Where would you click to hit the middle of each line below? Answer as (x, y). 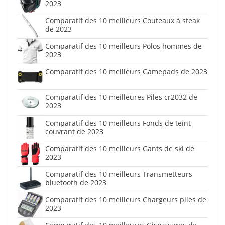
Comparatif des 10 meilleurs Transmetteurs (119, 174)
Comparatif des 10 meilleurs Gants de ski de (120, 149)
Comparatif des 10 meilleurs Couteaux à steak (123, 21)
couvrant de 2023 (74, 132)
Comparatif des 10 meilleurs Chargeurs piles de (126, 200)
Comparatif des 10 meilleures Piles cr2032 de (121, 97)
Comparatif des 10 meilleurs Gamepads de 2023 (126, 72)
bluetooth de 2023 (76, 183)
